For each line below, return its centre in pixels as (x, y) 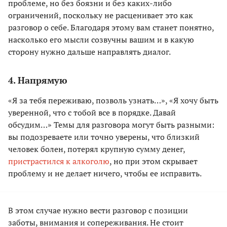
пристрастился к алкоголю (59, 161)
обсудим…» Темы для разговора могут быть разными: (111, 125)
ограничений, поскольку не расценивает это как (101, 15)
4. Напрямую (38, 80)
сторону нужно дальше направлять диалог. (89, 52)
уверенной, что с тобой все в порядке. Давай (92, 113)
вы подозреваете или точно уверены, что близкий (104, 137)
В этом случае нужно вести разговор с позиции (98, 211)
